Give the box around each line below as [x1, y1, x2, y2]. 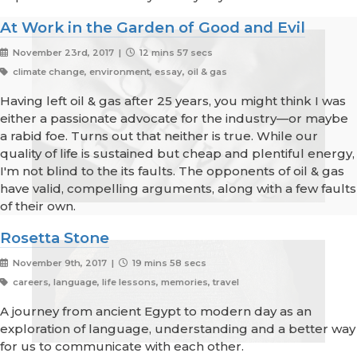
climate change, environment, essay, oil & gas [10, 66, 227, 78]
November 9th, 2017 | [10, 257, 119, 269]
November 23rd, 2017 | [10, 47, 126, 59]
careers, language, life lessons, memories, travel [10, 277, 239, 288]
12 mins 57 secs [136, 47, 213, 59]
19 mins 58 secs [129, 257, 206, 269]
